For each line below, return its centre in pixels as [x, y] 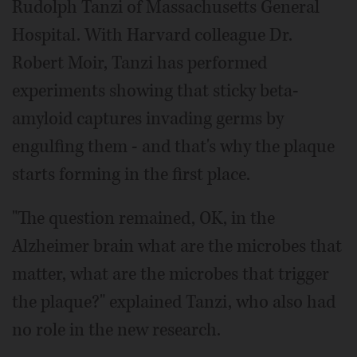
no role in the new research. [116, 330]
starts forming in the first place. [131, 174]
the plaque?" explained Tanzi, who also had [174, 302]
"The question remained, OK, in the [143, 218]
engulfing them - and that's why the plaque [173, 146]
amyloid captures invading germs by [148, 118]
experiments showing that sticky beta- [155, 90]
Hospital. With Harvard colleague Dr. [152, 35]
